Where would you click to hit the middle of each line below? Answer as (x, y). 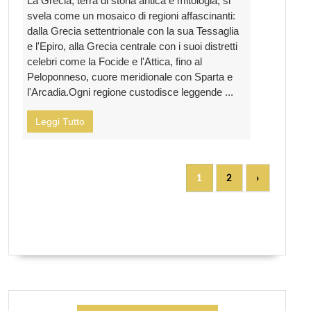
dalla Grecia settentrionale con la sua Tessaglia (133, 31)
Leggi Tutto (60, 122)
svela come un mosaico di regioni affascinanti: (131, 16)
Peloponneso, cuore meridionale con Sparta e (130, 77)
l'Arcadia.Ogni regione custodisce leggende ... (130, 92)
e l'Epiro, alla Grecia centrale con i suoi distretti (132, 47)
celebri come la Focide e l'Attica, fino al (115, 62)
